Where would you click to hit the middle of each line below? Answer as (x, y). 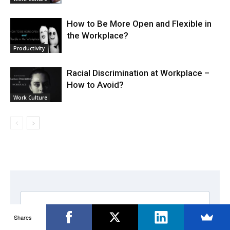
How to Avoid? (95, 84)
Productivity (29, 49)
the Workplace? (98, 35)
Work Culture (30, 98)
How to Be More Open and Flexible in (139, 23)
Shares (23, 217)
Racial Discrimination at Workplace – (138, 73)
